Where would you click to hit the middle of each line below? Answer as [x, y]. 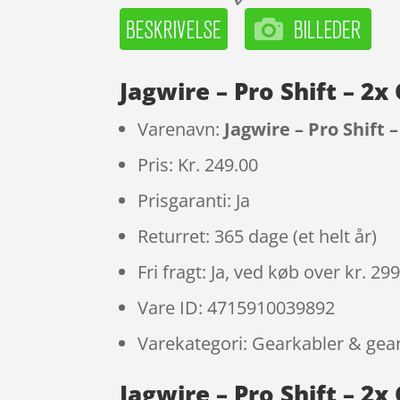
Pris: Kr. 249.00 [198, 165]
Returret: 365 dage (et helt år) [258, 237]
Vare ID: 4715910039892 [237, 308]
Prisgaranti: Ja [194, 201]
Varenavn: [181, 129]
